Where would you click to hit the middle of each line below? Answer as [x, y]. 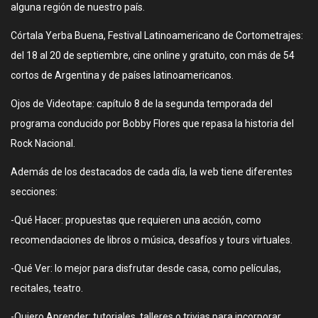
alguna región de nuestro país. [78, 7]
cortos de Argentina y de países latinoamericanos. [122, 75]
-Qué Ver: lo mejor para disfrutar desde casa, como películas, [146, 268]
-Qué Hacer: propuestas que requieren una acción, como [136, 220]
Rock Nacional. [43, 143]
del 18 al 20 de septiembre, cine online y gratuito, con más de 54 [153, 55]
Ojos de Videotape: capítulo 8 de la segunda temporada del [142, 104]
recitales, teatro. [47, 288]
